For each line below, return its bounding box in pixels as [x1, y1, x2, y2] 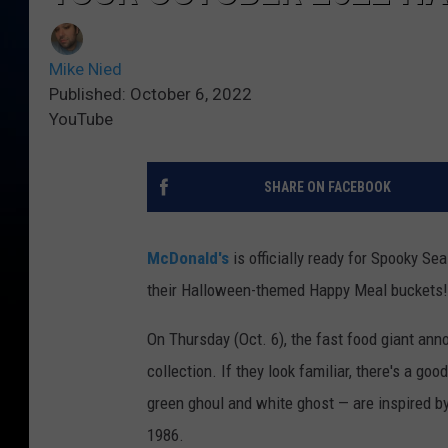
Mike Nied [49, 59, 122, 80]
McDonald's [147, 248, 229, 269]
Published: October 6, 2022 [49, 84, 252, 105]
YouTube [49, 109, 113, 130]
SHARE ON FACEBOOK [263, 179, 391, 196]
